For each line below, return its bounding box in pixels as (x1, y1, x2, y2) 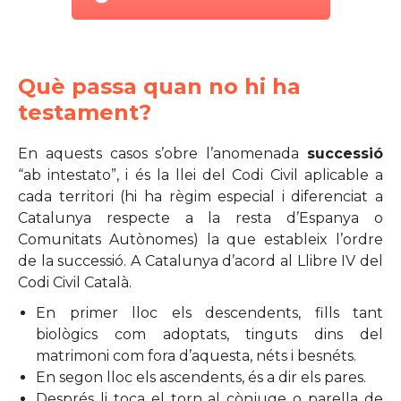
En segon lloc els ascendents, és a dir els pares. (36, 369, 370, 386)
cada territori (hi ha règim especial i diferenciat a (18, 188, 383, 205)
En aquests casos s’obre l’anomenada (18, 145, 307, 162)
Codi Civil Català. (18, 274, 132, 291)
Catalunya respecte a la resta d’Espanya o (18, 209, 383, 226)
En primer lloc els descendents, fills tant (36, 304, 383, 321)
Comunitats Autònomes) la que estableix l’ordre (18, 231, 383, 248)
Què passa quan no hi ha (18, 73, 301, 99)
